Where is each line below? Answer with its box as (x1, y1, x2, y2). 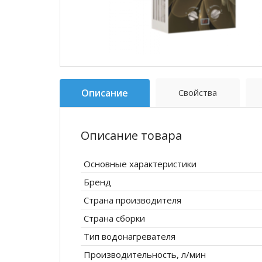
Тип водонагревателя (84, 230, 175, 243)
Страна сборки (84, 212, 145, 225)
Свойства (178, 87, 217, 99)
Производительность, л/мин (84, 249, 206, 261)
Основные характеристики (84, 158, 196, 170)
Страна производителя (84, 194, 181, 206)
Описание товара (81, 127, 182, 144)
